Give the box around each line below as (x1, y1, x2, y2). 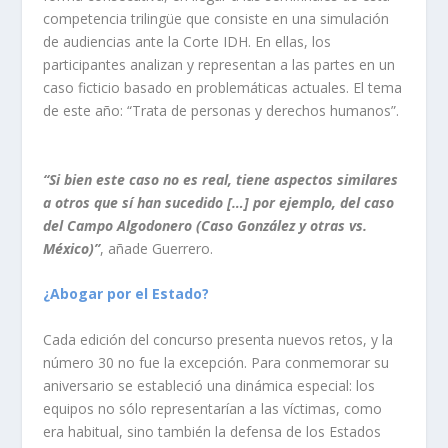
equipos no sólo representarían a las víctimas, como (42, 398, 382, 418)
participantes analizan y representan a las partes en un (42, 55, 395, 75)
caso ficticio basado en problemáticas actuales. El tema (42, 78, 402, 98)
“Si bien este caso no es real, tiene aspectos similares (42, 169, 398, 189)
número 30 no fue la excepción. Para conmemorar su (42, 352, 389, 372)
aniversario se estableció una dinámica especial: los (42, 375, 375, 395)
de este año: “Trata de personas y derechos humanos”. (42, 101, 399, 121)
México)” (42, 238, 100, 258)
